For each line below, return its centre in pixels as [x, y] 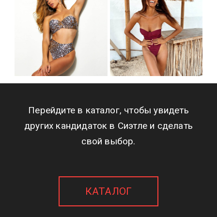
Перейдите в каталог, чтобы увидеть [108, 110]
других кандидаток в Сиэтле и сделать [108, 126]
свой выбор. [108, 141]
